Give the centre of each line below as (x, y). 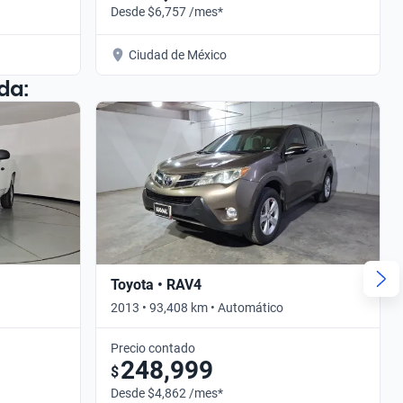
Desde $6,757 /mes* (167, 11)
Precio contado (153, 348)
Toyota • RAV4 (156, 284)
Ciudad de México (178, 54)
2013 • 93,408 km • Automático (197, 307)
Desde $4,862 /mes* (167, 393)
